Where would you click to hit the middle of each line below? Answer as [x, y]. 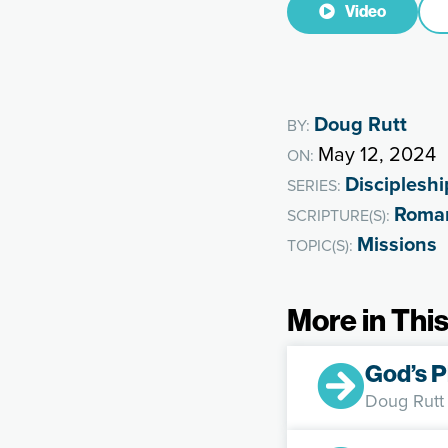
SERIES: [316, 186]
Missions [397, 244]
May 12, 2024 [377, 154]
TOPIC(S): [322, 246]
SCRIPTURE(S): [340, 216]
